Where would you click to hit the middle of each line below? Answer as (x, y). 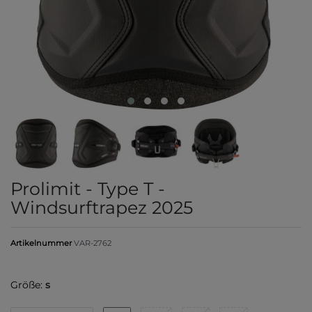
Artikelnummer (42, 243)
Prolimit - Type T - (88, 188)
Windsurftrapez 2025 (102, 207)
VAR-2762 (93, 243)
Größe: (26, 284)
